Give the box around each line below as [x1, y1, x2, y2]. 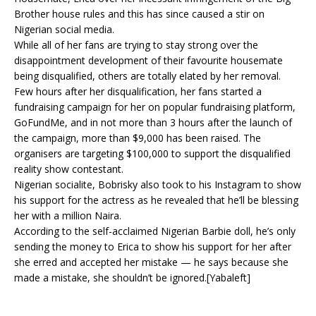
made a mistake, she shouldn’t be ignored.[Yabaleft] [14, 271, 250, 284]
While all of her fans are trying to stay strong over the [14, 38, 258, 51]
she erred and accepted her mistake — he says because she [14, 255, 288, 269]
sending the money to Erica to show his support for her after [14, 240, 291, 253]
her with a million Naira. [14, 209, 121, 222]
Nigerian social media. [14, 23, 114, 36]
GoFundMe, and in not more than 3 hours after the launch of [14, 116, 292, 129]
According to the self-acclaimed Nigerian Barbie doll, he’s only [14, 224, 296, 238]
